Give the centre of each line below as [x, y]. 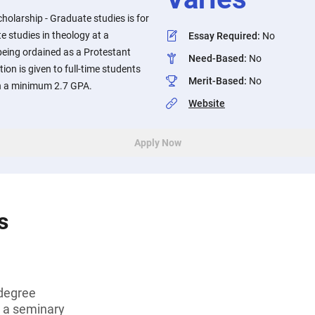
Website [207, 103]
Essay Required [223, 36]
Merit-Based [216, 81]
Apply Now [157, 143]
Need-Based [216, 58]
